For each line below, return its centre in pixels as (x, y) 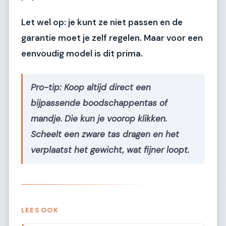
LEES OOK (40, 210)
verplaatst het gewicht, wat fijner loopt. (110, 150)
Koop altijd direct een (106, 88)
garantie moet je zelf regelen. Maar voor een (112, 38)
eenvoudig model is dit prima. (82, 54)
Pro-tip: (46, 88)
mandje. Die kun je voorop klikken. (99, 119)
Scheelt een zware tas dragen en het (105, 134)
